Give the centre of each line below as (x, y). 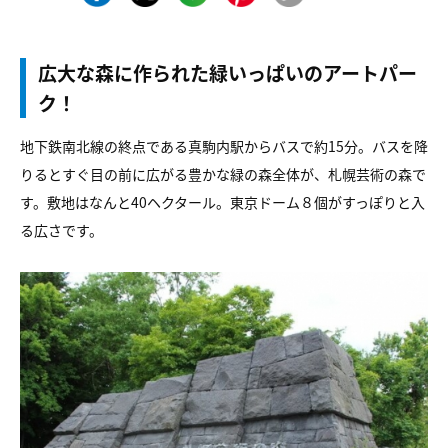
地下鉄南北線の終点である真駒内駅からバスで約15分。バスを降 (224, 146)
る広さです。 (61, 230)
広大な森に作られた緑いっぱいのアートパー (227, 72)
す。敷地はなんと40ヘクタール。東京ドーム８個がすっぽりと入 (222, 202)
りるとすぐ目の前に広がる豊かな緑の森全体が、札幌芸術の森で (223, 174)
